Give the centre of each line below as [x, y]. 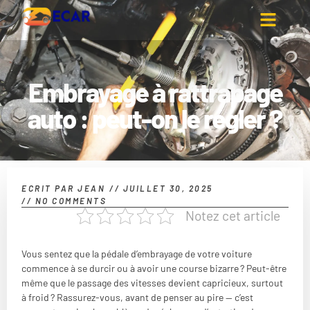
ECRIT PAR [48, 188]
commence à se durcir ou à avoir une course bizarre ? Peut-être [154, 268]
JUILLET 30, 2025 [168, 188]
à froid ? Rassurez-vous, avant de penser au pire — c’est [137, 297]
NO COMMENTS [69, 200]
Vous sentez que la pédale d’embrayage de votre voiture [137, 253]
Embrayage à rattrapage [155, 92]
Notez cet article [233, 216]
